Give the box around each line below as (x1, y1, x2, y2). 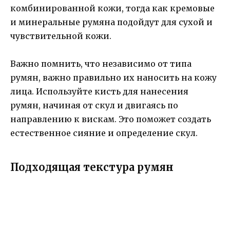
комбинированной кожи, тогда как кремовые (10, 3, 215, 14)
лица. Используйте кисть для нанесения (10, 86, 188, 97)
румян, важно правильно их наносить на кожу (10, 72, 217, 83)
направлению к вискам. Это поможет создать (10, 114, 211, 125)
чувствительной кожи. (10, 31, 111, 42)
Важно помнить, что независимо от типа (10, 59, 191, 69)
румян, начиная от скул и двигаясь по (10, 100, 178, 111)
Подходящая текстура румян (10, 161, 174, 174)
